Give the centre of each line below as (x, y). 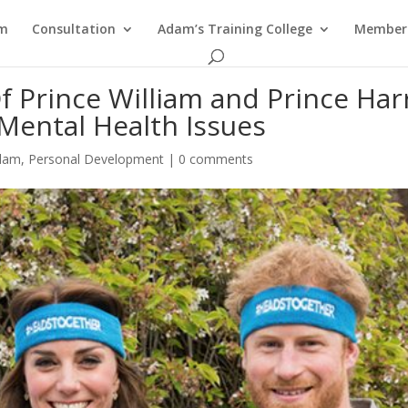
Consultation (74, 29)
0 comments (216, 159)
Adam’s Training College (235, 29)
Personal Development (97, 159)
